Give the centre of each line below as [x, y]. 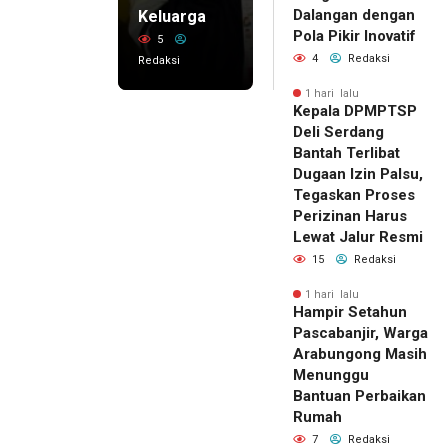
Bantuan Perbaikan [359, 395]
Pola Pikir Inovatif [354, 35]
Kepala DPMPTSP [355, 110]
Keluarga [172, 16]
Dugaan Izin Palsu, [358, 173]
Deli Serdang [338, 131]
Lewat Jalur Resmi [358, 236]
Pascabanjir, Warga [360, 332]
